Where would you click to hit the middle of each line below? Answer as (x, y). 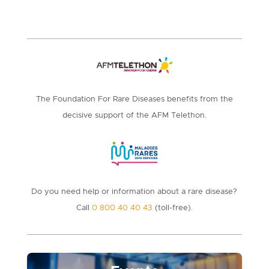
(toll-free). (172, 208)
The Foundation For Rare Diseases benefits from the (134, 99)
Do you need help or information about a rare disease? (134, 192)
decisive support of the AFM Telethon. (134, 115)
